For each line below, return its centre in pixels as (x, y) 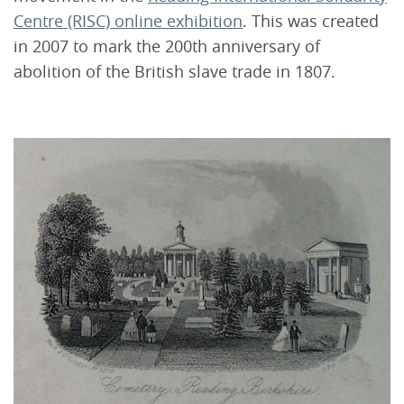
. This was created (311, 20)
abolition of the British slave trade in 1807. (174, 71)
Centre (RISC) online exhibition (128, 20)
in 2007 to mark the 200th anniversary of (167, 46)
